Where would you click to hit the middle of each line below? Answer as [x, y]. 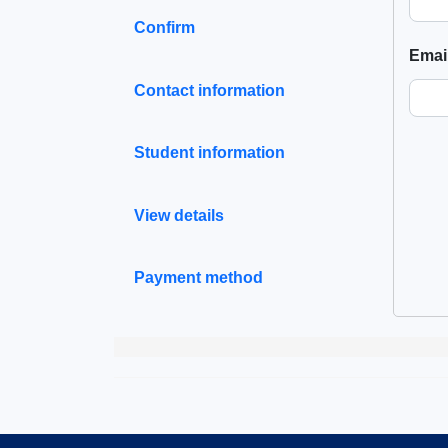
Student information [209, 153]
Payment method [198, 277]
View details [179, 215]
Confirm [164, 28]
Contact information [209, 90]
